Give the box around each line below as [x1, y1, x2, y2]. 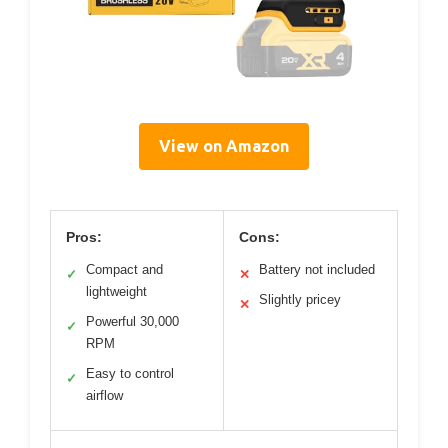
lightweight [86, 284, 147, 300]
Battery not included [259, 262, 375, 278]
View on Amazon [159, 137, 289, 156]
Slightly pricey [259, 292, 341, 308]
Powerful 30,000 [86, 314, 179, 330]
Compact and [86, 262, 163, 278]
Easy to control [86, 366, 174, 382]
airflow [86, 388, 123, 404]
